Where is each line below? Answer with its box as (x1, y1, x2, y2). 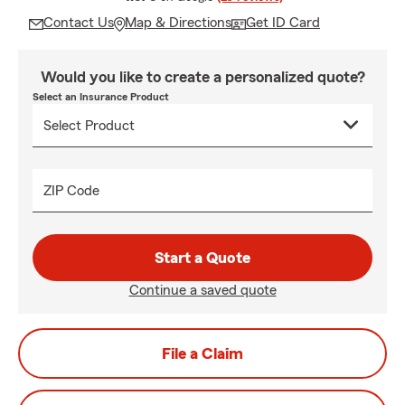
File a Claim (162, 345, 243, 362)
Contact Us (43, 15, 114, 30)
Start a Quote (155, 250, 250, 266)
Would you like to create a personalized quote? (40, 69, 365, 85)
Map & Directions (125, 15, 231, 30)
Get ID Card (246, 15, 320, 30)
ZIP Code (43, 184, 99, 198)
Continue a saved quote (128, 283, 277, 297)
